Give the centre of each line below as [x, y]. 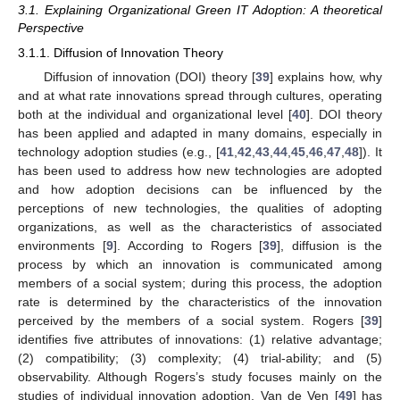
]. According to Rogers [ [188, 245]
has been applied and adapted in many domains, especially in [200, 133]
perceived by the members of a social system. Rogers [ [191, 320]
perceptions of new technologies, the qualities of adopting [200, 208]
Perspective [51, 28]
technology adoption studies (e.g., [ [119, 151]
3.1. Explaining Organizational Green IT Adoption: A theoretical [200, 10]
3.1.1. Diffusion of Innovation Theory [121, 52]
